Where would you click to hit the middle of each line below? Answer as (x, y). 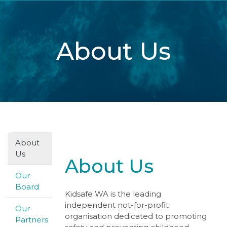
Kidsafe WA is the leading (113, 194)
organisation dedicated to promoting (136, 216)
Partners (32, 220)
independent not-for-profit (117, 205)
